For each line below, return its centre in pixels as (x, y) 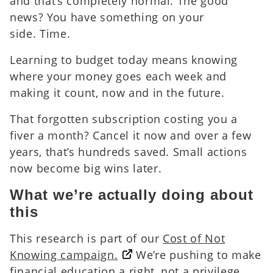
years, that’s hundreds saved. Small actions (129, 151)
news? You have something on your (107, 17)
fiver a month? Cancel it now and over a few (131, 135)
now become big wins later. (87, 168)
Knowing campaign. (64, 254)
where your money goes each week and (119, 76)
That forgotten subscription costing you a (124, 119)
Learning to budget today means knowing (124, 59)
